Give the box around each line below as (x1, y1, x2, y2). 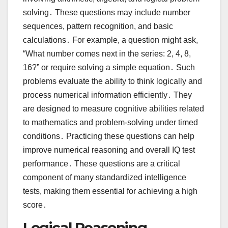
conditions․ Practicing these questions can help (23, 131, 194, 140)
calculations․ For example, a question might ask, (23, 35, 198, 44)
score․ (23, 200, 47, 209)
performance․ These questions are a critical (23, 159, 180, 168)
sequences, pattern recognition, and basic (23, 21, 173, 31)
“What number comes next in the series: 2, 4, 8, (23, 49, 191, 58)
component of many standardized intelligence (23, 173, 186, 182)
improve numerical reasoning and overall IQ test (23, 145, 195, 154)
